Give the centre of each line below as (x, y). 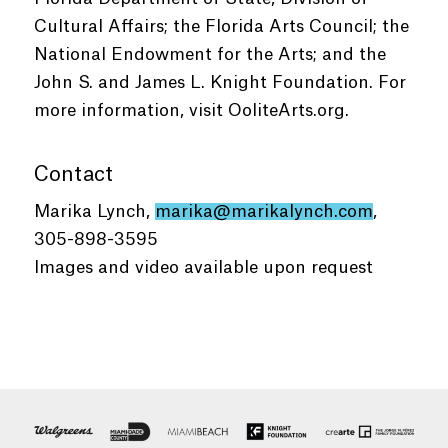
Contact (73, 175)
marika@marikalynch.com (263, 211)
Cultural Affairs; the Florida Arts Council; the (221, 26)
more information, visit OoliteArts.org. (191, 110)
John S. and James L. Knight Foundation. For (219, 82)
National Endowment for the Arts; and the (209, 54)
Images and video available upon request (203, 267)
